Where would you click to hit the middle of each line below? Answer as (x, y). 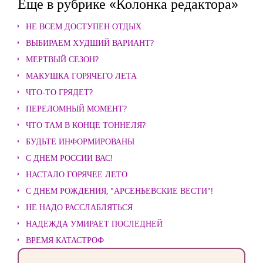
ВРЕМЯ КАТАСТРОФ (65, 240)
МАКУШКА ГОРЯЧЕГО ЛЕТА (81, 75)
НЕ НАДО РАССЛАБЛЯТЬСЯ (79, 207)
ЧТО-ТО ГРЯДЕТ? (59, 92)
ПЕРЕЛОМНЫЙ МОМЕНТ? (76, 108)
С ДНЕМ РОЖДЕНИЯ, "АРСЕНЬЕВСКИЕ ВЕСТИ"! (119, 190)
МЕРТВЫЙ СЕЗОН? (62, 59)
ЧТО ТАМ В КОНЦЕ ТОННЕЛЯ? (86, 125)
